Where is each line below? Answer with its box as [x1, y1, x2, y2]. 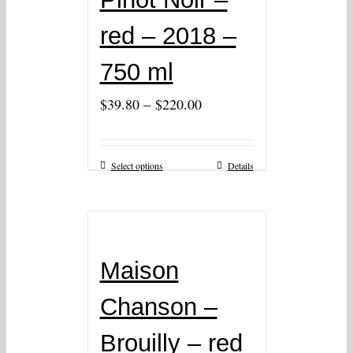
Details [227, 159, 254, 173]
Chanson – [99, 293, 217, 321]
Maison [99, 257, 179, 285]
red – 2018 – [99, 22, 236, 50]
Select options [110, 159, 163, 173]
